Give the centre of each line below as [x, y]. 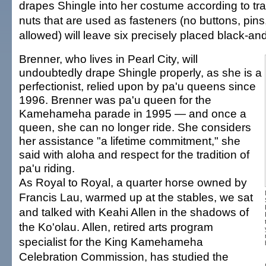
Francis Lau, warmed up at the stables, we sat [136, 197]
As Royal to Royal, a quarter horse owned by [133, 182]
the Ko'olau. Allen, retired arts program [116, 227]
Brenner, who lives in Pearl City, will [108, 59]
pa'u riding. [47, 168]
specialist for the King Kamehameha [111, 242]
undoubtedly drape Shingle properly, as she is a [140, 72]
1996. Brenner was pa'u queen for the [115, 100]
